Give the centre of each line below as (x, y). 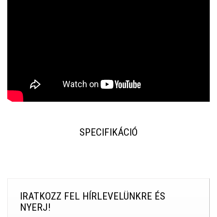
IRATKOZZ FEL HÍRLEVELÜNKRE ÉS (93, 196)
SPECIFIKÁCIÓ (108, 132)
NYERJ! (35, 207)
